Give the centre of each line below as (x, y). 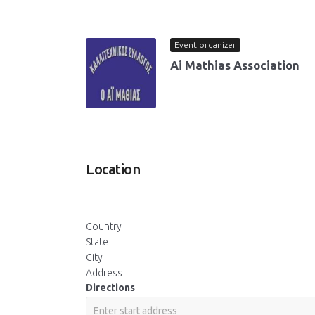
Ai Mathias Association (235, 65)
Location (113, 169)
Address (104, 273)
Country (104, 226)
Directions (110, 288)
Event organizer (205, 45)
